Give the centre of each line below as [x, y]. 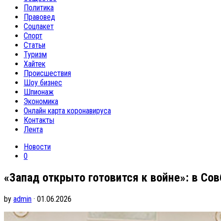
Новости [37, 147]
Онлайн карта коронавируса [67, 111]
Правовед [39, 17]
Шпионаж [39, 92]
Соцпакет [39, 26]
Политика [39, 8]
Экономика [41, 101]
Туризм [35, 55]
